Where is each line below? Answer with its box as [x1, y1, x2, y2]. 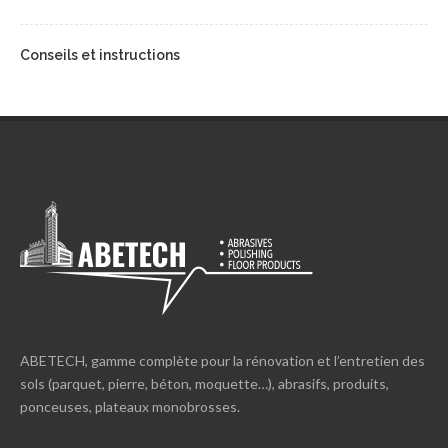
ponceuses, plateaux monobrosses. [20, 397, 240, 415]
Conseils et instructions [20, 46, 180, 63]
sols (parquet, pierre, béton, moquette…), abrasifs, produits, [20, 374, 389, 392]
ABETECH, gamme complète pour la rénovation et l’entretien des [20, 351, 425, 369]
